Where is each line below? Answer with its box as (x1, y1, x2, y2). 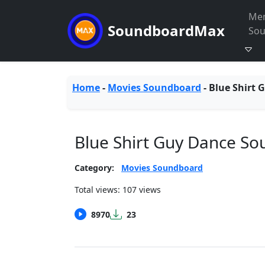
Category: (75, 162, 114, 173)
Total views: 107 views (75, 184, 161, 195)
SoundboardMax (108, 21, 225, 40)
